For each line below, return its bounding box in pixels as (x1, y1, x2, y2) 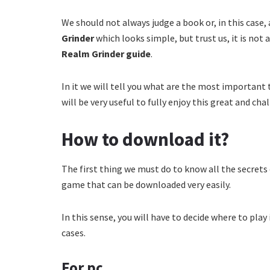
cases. (61, 227, 86, 239)
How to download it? (61, 127, 229, 151)
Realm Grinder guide (61, 47, 151, 60)
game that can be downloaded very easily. (61, 178, 231, 191)
